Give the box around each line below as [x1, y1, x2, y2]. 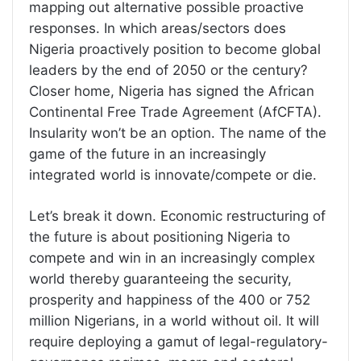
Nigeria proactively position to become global [29, 40, 321, 57]
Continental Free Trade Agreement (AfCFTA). [29, 103, 322, 120]
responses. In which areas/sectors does [29, 19, 286, 36]
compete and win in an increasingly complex [29, 249, 315, 266]
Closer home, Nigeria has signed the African [29, 82, 314, 99]
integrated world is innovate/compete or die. [29, 166, 317, 183]
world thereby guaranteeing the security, [29, 270, 292, 287]
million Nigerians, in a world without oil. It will [29, 312, 319, 329]
